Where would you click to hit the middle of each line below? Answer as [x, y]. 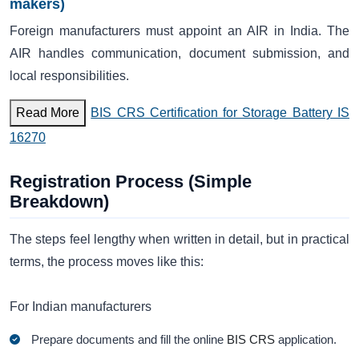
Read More [48, 112]
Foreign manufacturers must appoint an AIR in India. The [179, 31]
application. [306, 340]
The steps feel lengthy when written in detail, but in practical [179, 239]
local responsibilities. [69, 76]
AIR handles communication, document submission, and [179, 54]
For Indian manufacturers [81, 306]
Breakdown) [59, 201]
